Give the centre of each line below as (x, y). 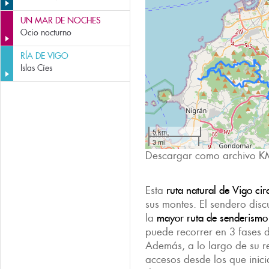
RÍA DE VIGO (44, 56)
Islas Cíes (36, 68)
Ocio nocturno (46, 32)
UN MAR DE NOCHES (61, 20)
